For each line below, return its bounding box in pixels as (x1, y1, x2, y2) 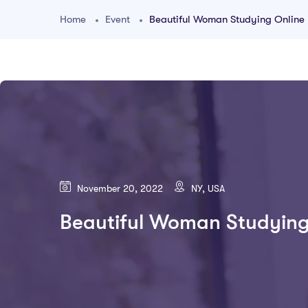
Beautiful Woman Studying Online (149, 13, 305, 25)
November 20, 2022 (74, 183, 163, 194)
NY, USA (188, 183, 225, 194)
